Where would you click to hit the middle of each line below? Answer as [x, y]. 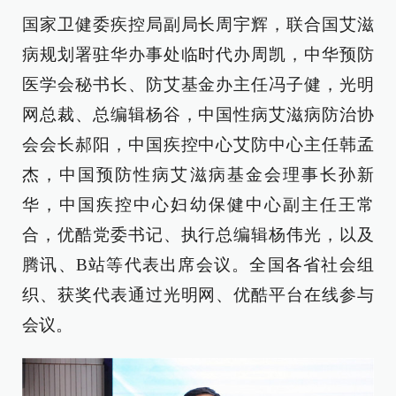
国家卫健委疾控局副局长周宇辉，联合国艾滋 [198, 25]
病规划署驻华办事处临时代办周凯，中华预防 [198, 55]
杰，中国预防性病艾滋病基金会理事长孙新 [198, 175]
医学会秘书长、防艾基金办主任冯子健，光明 [198, 85]
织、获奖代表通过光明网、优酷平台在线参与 [198, 295]
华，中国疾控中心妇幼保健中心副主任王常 [198, 205]
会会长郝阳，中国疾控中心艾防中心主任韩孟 [198, 145]
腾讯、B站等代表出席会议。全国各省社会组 [198, 265]
